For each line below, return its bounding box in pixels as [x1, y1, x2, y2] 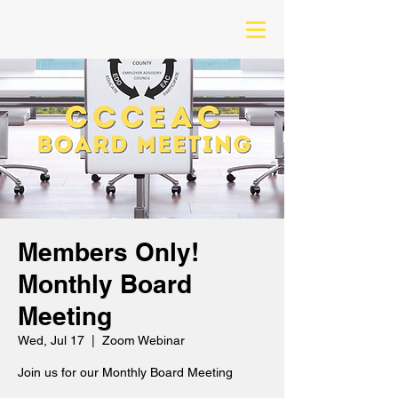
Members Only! [18, 237, 199, 267]
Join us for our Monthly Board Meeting [18, 365, 233, 379]
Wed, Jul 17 [18, 333, 84, 347]
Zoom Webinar [102, 333, 185, 347]
